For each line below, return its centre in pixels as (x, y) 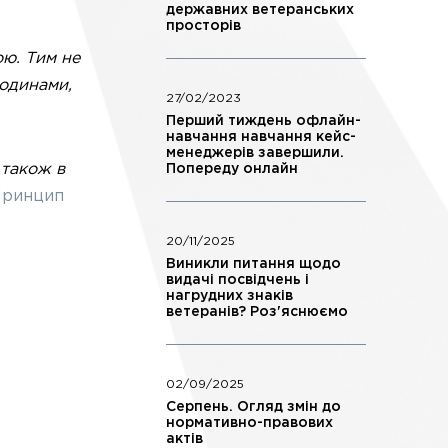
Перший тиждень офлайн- (263, 121)
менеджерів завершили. (255, 153)
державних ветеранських (260, 10)
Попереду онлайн (232, 169)
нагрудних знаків (229, 296)
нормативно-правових (249, 423)
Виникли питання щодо (253, 264)
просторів (203, 26)
